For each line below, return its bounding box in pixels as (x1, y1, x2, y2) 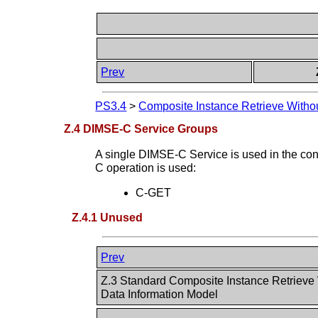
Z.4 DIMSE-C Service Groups (64, 122, 219, 135)
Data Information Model (101, 287, 221, 300)
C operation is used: (95, 161, 197, 174)
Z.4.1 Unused (72, 211, 143, 224)
